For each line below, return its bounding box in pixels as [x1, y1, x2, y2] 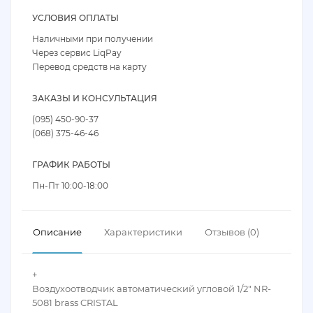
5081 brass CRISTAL [32, 297, 118, 308]
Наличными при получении [32, 34, 153, 44]
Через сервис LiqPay [32, 48, 122, 58]
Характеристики [104, 226, 182, 238]
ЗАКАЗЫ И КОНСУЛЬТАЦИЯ [32, 93, 157, 103]
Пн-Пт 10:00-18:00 [32, 180, 108, 191]
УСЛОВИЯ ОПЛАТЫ [32, 13, 119, 23]
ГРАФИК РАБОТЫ [32, 159, 110, 170]
